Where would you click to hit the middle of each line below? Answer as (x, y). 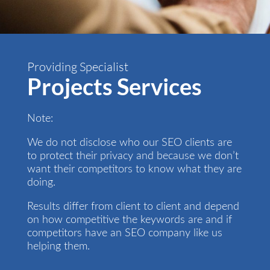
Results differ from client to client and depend (133, 206)
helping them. (58, 246)
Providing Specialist (77, 66)
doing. (41, 182)
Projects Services (114, 86)
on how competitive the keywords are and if (129, 220)
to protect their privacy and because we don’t (133, 156)
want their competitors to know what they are (134, 169)
